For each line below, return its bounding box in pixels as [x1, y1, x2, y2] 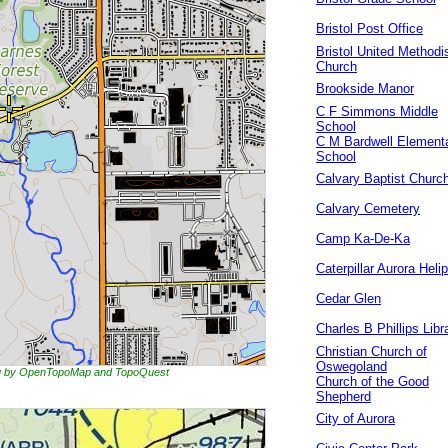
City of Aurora [316, 411, 395, 426]
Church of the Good [316, 374, 429, 389]
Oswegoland [316, 359, 387, 374]
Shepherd [316, 389, 371, 404]
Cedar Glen [316, 291, 381, 306]
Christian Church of [316, 344, 427, 359]
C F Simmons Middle [316, 104, 438, 119]
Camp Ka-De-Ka [316, 231, 410, 246]
